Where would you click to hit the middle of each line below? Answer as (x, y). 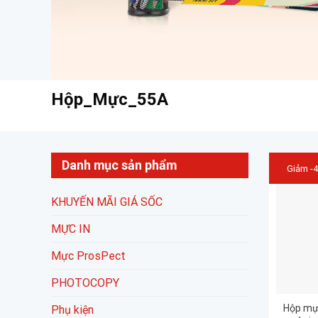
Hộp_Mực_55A (110, 100)
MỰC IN (71, 229)
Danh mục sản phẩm (119, 165)
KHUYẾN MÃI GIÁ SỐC (107, 202)
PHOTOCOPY (85, 283)
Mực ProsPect (88, 256)
